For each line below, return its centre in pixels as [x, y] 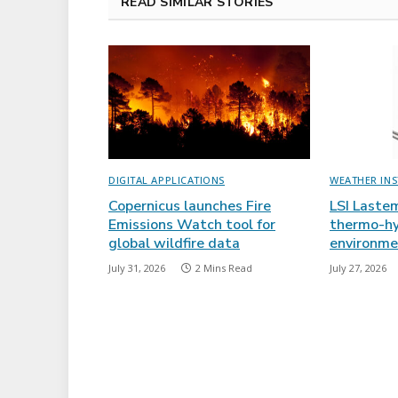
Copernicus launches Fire [190, 207]
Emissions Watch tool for [192, 225]
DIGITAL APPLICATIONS [167, 180]
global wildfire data [174, 244]
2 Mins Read [224, 268]
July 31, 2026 [137, 268]
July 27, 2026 [358, 268]
